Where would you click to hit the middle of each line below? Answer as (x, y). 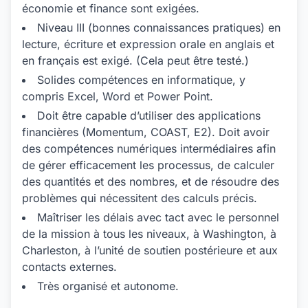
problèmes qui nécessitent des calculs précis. (140, 198)
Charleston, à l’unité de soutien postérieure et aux (150, 250)
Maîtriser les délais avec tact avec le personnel (158, 217)
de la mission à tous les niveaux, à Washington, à (149, 234)
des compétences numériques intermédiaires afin (149, 148)
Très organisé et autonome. (108, 286)
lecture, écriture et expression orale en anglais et (148, 44)
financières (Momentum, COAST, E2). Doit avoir (146, 132)
